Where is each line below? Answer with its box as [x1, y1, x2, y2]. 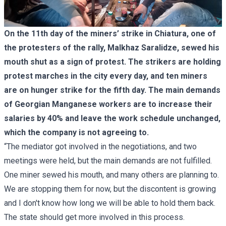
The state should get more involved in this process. [4, 212, 185, 222]
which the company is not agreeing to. [4, 127, 149, 137]
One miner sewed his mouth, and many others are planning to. [4, 169, 219, 180]
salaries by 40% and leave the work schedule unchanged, [4, 113, 220, 123]
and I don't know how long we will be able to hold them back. [4, 198, 215, 208]
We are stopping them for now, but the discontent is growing [4, 184, 216, 194]
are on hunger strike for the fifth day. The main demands [4, 85, 220, 95]
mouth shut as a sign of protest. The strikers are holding [4, 56, 221, 67]
